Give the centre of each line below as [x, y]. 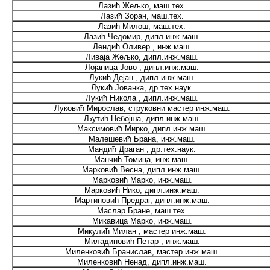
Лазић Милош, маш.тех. [142, 26]
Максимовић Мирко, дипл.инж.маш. [142, 129]
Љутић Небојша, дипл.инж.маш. [142, 118]
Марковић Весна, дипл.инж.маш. [142, 170]
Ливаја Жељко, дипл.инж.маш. [142, 57]
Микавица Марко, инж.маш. [142, 221]
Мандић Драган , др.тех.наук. [142, 149]
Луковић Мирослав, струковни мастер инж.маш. [142, 108]
